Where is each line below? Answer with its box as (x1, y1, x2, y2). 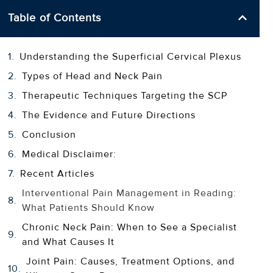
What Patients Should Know (21, 201, 155, 214)
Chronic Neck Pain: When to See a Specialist (21, 221, 237, 233)
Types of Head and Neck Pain (21, 69, 163, 82)
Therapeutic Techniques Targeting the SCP (21, 89, 227, 102)
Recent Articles (19, 167, 94, 180)
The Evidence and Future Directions (21, 108, 196, 121)
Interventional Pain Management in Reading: (21, 186, 236, 199)
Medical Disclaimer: (21, 147, 116, 160)
